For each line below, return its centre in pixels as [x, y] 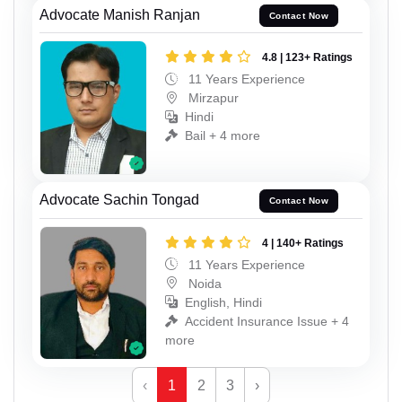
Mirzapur [212, 98]
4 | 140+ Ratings [303, 243]
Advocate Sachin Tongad [119, 199]
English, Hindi [223, 302]
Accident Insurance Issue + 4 [267, 321]
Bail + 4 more [223, 136]
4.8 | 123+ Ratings [307, 58]
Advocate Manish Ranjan [120, 14]
